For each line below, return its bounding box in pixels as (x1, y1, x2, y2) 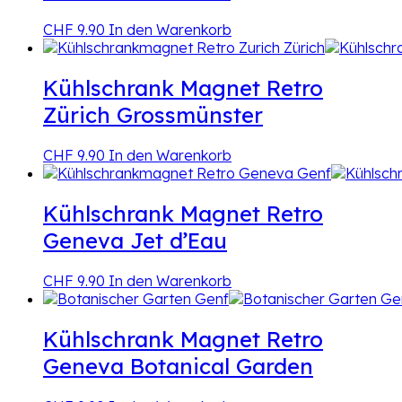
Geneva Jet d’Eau (43, 227, 227, 255)
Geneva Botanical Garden (43, 352, 313, 380)
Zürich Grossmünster (43, 101, 263, 129)
